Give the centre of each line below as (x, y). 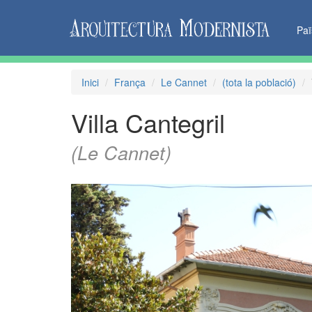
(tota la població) (259, 82)
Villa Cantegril (148, 122)
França (130, 82)
